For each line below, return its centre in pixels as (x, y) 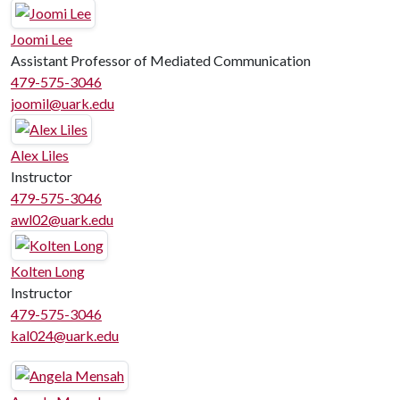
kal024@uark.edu (65, 335)
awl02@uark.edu (62, 219)
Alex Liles (40, 155)
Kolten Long (48, 271)
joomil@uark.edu (62, 103)
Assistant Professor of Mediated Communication (161, 60)
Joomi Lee (42, 39)
